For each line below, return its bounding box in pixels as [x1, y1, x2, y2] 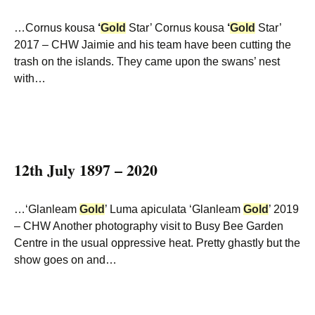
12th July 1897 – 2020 [14, 158, 157, 181]
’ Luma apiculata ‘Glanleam [105, 203, 243, 215]
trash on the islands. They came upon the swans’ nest [14, 56, 280, 67]
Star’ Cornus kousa [126, 22, 227, 34]
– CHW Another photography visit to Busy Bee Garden [14, 220, 283, 232]
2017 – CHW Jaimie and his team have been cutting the [14, 39, 291, 51]
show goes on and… [14, 254, 117, 266]
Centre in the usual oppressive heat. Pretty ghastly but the [14, 237, 300, 249]
